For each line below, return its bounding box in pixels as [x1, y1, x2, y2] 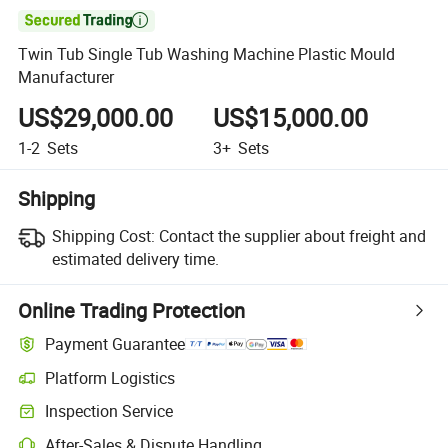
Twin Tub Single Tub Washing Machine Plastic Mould [18, 43, 396, 66]
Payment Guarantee [45, 333, 186, 356]
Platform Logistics [45, 366, 176, 389]
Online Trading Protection [18, 296, 246, 324]
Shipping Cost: [51, 224, 155, 247]
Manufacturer [18, 66, 115, 89]
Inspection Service [45, 400, 174, 423]
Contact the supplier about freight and [158, 224, 426, 247]
